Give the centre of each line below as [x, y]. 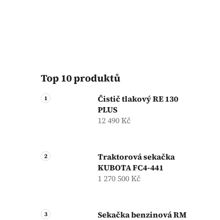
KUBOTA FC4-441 [131, 167]
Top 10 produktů [81, 78]
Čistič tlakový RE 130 [138, 98]
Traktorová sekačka [136, 156]
